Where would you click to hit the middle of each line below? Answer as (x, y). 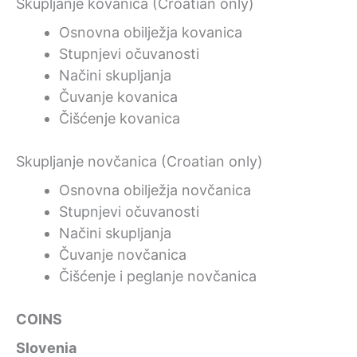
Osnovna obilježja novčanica (155, 190)
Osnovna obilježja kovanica (151, 32)
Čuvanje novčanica (123, 254)
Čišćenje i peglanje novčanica (158, 276)
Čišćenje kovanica (120, 118)
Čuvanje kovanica (118, 96)
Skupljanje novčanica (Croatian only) (139, 161)
